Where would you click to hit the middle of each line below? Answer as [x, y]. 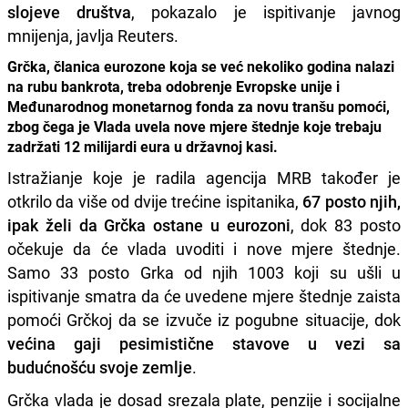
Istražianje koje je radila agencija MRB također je [204, 177]
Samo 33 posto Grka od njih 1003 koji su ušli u [204, 272]
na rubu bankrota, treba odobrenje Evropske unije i [173, 86]
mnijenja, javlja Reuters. [93, 35]
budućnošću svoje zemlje [100, 367]
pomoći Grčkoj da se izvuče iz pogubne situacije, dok [204, 319]
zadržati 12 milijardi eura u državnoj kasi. [143, 146]
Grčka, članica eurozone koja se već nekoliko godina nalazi [201, 66]
